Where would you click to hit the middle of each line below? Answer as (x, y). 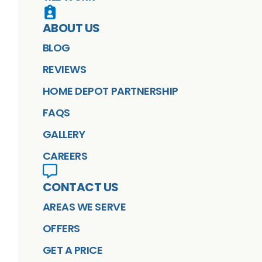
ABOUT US (71, 28)
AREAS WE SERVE (84, 206)
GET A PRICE (73, 250)
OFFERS (61, 228)
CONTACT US (80, 187)
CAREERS (65, 156)
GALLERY (64, 134)
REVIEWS (64, 69)
